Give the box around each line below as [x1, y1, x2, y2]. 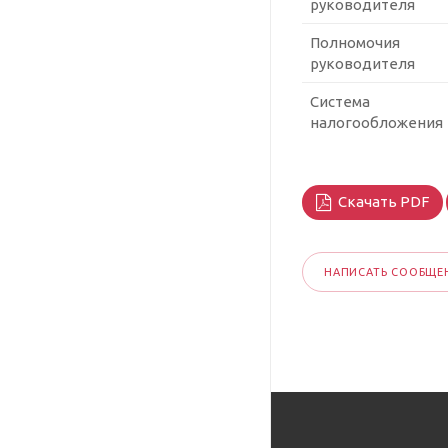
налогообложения [310, 114, 443, 132]
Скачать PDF [335, 193, 429, 211]
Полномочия [310, 34, 400, 52]
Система [310, 93, 370, 111]
